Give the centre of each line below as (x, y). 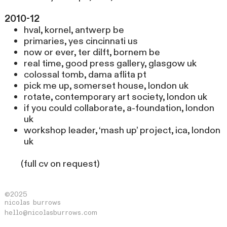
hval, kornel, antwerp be (74, 30)
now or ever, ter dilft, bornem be (92, 52)
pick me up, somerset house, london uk (106, 86)
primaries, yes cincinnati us (81, 41)
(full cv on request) (52, 164)
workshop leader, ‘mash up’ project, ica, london (122, 130)
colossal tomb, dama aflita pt (85, 74)
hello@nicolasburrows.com (51, 212)
